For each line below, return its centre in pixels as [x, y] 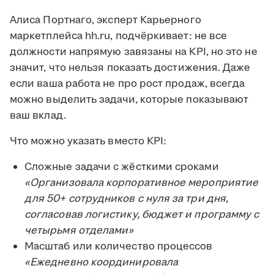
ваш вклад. [38, 116]
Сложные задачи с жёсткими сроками [122, 167]
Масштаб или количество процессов [119, 247]
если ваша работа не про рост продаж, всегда [128, 84]
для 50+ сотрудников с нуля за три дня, [127, 199]
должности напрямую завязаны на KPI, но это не [134, 52]
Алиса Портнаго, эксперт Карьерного [106, 20]
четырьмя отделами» [79, 231]
